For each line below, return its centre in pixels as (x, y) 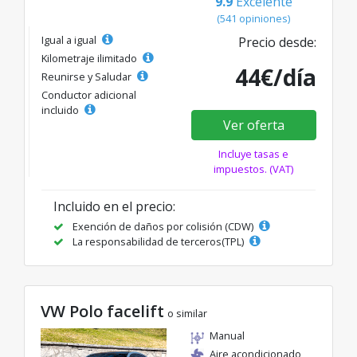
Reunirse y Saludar (88, 77)
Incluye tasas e (254, 154)
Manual (227, 336)
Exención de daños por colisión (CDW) (163, 227)
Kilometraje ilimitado (90, 59)
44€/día (276, 78)
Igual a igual (70, 40)
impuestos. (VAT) (254, 169)
